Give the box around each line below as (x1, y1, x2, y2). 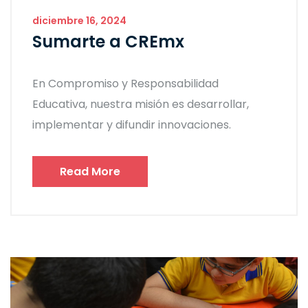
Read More (60, 164, 120, 180)
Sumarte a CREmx (32, 30, 184, 54)
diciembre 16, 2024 (32, 14, 126, 28)
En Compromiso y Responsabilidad (32, 76, 219, 92)
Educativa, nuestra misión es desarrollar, (32, 96, 249, 113)
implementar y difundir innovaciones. (32, 117, 231, 133)
